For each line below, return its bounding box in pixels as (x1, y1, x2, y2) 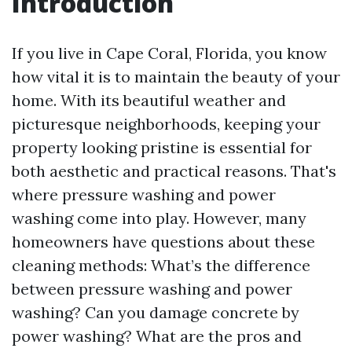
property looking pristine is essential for (12, 137, 312, 157)
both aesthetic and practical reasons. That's (12, 161, 336, 181)
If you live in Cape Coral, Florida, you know (12, 43, 327, 63)
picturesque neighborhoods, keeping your (12, 114, 321, 134)
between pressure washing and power (12, 279, 292, 299)
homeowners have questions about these (12, 232, 315, 251)
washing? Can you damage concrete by (12, 302, 299, 322)
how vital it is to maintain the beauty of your (12, 67, 340, 86)
